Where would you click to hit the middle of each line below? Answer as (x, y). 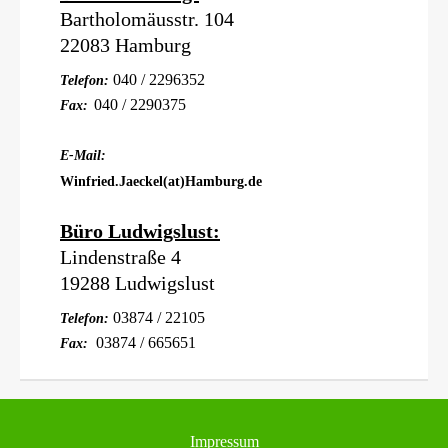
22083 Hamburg (125, 45)
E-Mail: (83, 156)
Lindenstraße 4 (120, 257)
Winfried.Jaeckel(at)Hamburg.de (161, 182)
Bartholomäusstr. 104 (147, 19)
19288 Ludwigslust (137, 283)
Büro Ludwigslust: (140, 231)
